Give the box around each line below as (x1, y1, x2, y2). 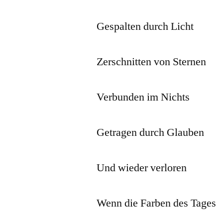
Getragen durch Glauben (97, 125, 205, 139)
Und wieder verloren (97, 160, 187, 175)
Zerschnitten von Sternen (97, 54, 207, 69)
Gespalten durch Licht (97, 19, 194, 33)
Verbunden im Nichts (97, 90, 190, 104)
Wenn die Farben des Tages (97, 196, 217, 210)
